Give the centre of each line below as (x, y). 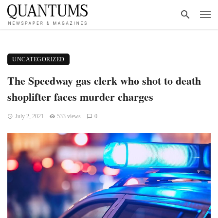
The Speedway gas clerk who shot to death (104, 80)
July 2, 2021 (29, 116)
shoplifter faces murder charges (80, 96)
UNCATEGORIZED (38, 59)
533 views (69, 116)
